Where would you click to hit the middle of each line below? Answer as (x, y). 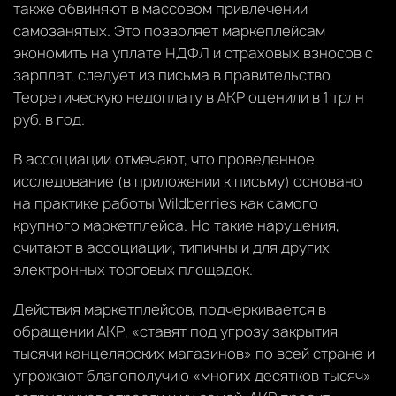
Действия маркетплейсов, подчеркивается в (170, 309)
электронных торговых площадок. (133, 269)
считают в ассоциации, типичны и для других (171, 247)
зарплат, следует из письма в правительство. (173, 75)
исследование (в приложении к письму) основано (188, 181)
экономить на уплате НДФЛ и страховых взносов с (193, 53)
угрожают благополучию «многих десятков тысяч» (192, 375)
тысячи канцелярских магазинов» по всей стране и (194, 353)
